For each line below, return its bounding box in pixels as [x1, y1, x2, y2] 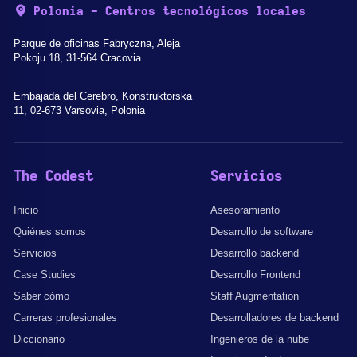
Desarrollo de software [210, 225, 313, 237]
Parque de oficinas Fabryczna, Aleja [14, 37, 180, 49]
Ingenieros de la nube [210, 332, 309, 345]
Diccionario [14, 332, 65, 345]
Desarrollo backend [210, 246, 299, 259]
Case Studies [14, 268, 76, 280]
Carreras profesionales [14, 311, 117, 324]
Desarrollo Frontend [210, 268, 300, 280]
